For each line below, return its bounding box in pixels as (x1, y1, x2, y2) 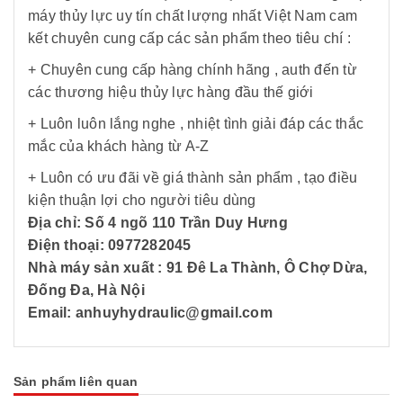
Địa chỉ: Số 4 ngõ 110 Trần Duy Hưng (28, 215, 288, 231)
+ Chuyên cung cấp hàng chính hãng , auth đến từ (28, 62, 357, 78)
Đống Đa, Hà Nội (28, 282, 148, 299)
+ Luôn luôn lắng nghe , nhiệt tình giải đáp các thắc (28, 116, 363, 132)
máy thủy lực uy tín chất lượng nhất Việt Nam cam (28, 8, 357, 24)
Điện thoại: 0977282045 (28, 237, 192, 254)
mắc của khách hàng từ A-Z (28, 139, 213, 155)
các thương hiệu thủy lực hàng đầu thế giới (28, 85, 318, 101)
